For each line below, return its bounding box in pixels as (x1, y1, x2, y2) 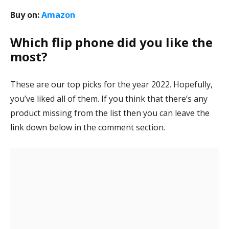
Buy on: (10, 9, 41, 20)
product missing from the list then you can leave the (10, 107, 210, 119)
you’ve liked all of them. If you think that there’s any (10, 93, 208, 104)
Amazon (41, 9, 75, 20)
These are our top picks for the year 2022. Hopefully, (10, 79, 213, 90)
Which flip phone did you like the (10, 34, 213, 51)
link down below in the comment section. (10, 122, 165, 133)
